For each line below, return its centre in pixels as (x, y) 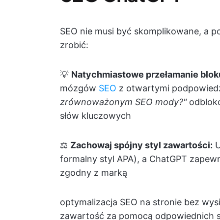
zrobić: (74, 45)
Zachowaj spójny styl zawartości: (141, 145)
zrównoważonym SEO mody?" (124, 102)
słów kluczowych (96, 116)
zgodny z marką (94, 173)
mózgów (79, 88)
